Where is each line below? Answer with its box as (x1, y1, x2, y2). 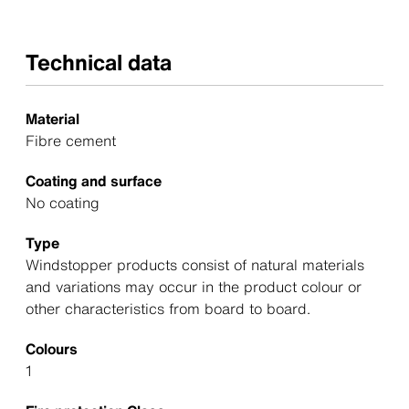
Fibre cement (26, 130, 116, 152)
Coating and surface (26, 170, 162, 192)
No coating (26, 192, 100, 214)
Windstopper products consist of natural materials (26, 254, 364, 276)
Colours (26, 338, 78, 360)
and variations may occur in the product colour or (26, 276, 362, 298)
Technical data (26, 46, 172, 79)
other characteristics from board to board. (26, 298, 310, 320)
